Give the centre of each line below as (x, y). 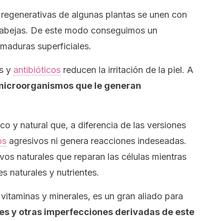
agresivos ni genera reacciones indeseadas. (96, 141)
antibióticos (37, 70)
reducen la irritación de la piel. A (127, 70)
